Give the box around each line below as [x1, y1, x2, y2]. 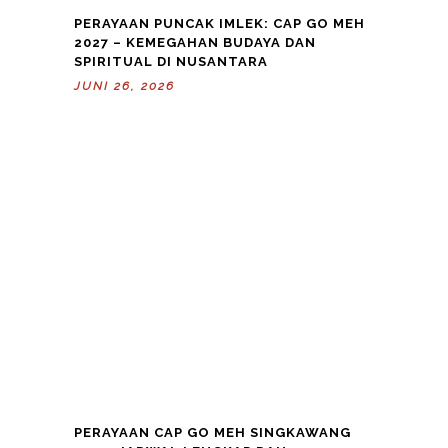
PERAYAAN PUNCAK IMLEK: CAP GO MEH [74, 15, 365, 31]
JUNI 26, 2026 [74, 78, 175, 93]
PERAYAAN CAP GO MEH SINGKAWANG [74, 424, 351, 440]
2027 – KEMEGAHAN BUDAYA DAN [74, 34, 316, 50]
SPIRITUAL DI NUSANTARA [74, 53, 268, 69]
